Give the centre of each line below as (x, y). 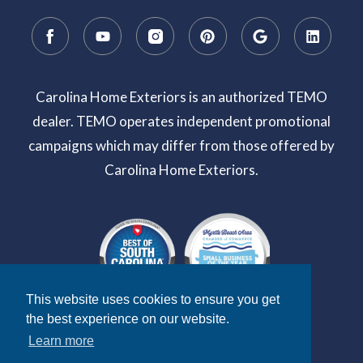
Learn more (62, 341)
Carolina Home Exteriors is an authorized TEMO (181, 96)
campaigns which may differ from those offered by (181, 145)
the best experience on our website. (128, 319)
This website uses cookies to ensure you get (153, 300)
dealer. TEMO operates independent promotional (181, 121)
